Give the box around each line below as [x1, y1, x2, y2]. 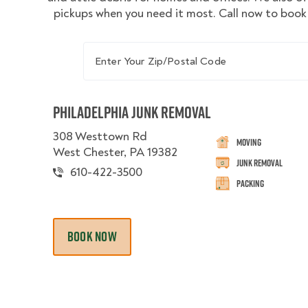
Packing [236, 176, 265, 190]
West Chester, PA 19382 [53, 144, 177, 160]
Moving [236, 135, 262, 149]
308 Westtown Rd [53, 129, 147, 144]
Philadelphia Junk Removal [53, 100, 211, 124]
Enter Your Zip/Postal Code [82, 42, 222, 56]
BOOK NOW [67, 227, 117, 246]
